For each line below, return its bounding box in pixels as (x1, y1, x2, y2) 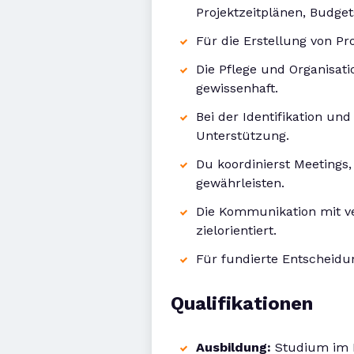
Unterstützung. (196, 128, 289, 143)
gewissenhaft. (196, 81, 278, 96)
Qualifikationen (171, 292, 313, 314)
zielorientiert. (196, 223, 277, 238)
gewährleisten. (196, 175, 284, 190)
